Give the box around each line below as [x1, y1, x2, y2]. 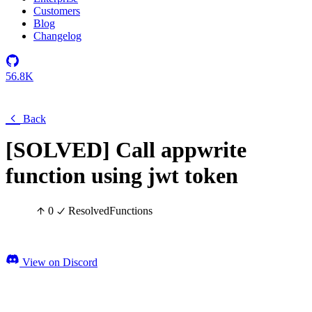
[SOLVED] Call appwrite [6, 137, 247, 162]
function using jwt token [6, 163, 238, 188]
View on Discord [19, 256, 97, 269]
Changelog [33, 30, 81, 42]
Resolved [68, 205, 109, 217]
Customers [33, 5, 80, 17]
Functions [109, 205, 153, 217]
